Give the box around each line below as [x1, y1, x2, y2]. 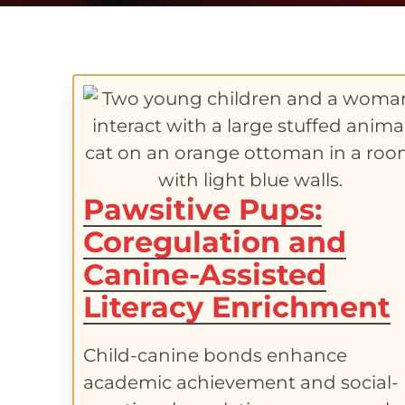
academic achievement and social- [83, 372, 400, 393]
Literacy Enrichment [83, 289, 391, 325]
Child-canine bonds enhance [83, 344, 348, 366]
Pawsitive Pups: [83, 192, 323, 227]
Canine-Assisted [83, 257, 327, 292]
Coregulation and [83, 224, 347, 259]
